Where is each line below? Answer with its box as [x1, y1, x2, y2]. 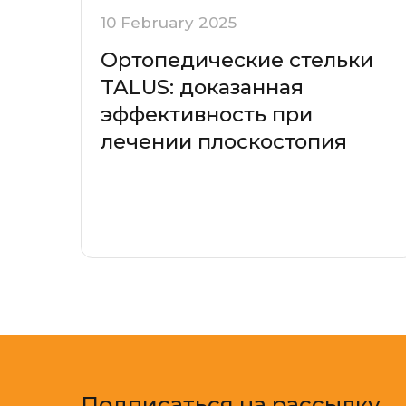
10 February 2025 [101, 13, 237, 32]
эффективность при [101, 101, 314, 127]
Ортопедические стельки [101, 46, 374, 72]
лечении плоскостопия [101, 128, 348, 154]
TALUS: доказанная [101, 73, 304, 100]
